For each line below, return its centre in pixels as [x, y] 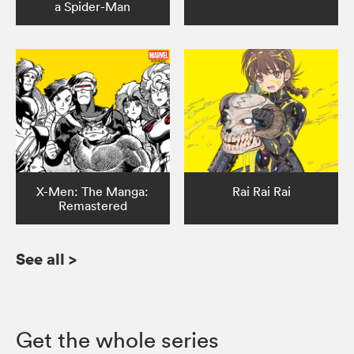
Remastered [92, 206]
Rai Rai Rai [261, 192]
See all [40, 259]
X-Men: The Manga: [93, 192]
